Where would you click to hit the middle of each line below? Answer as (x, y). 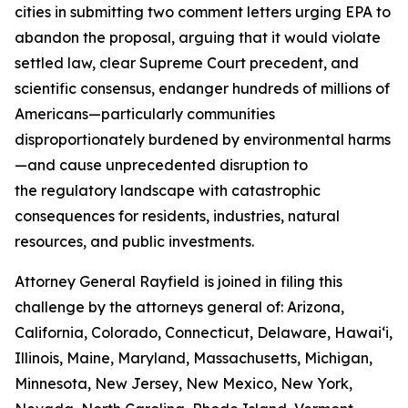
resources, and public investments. (134, 241)
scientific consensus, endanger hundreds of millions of (202, 88)
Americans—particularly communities (145, 114)
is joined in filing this (273, 281)
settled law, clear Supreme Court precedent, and (187, 63)
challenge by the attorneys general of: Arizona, (179, 307)
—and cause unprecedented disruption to (161, 165)
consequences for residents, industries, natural (177, 216)
